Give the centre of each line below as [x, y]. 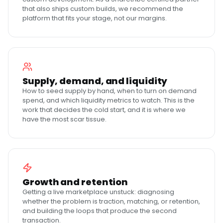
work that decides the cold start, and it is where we [104, 110]
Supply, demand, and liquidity [95, 81]
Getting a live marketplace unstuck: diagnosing [98, 192]
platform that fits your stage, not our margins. [95, 18]
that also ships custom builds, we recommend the [103, 9]
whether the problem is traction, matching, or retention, [111, 201]
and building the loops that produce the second [100, 211]
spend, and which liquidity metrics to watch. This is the [109, 100]
